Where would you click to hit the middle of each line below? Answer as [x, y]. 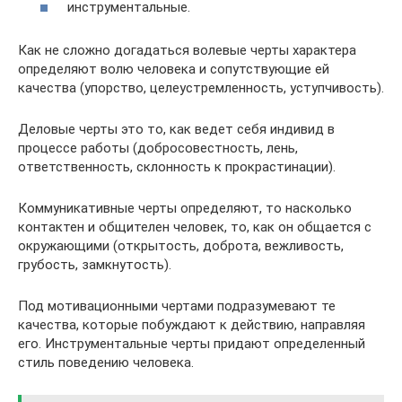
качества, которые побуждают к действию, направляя [192, 324]
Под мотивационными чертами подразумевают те [177, 306]
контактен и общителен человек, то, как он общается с [195, 227]
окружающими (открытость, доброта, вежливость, [181, 245]
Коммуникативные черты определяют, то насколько [185, 208]
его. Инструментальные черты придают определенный [192, 343]
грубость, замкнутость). [95, 264]
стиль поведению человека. [106, 362]
